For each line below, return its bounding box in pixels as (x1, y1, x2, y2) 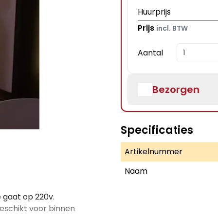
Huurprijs (138, 6, 171, 18)
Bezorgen (152, 83, 200, 96)
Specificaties (121, 123, 193, 138)
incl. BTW (156, 23, 188, 33)
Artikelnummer (125, 146, 182, 157)
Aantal (138, 47, 163, 58)
